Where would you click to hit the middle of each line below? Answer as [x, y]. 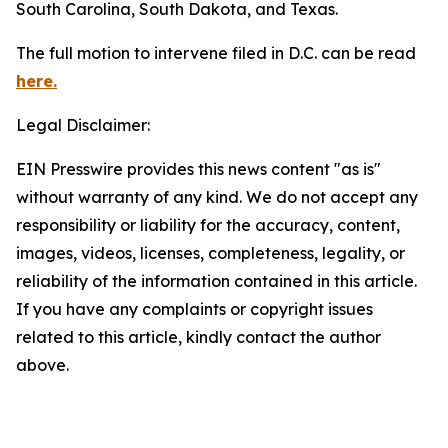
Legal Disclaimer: [83, 125]
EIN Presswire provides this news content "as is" [198, 169]
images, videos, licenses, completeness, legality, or [210, 253]
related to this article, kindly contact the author [198, 337]
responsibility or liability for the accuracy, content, [208, 225]
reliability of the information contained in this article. [216, 281]
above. [42, 365]
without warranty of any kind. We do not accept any [217, 197]
